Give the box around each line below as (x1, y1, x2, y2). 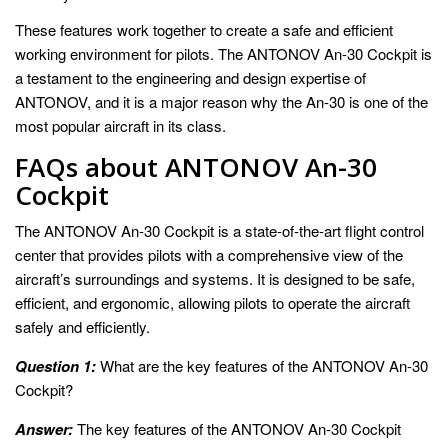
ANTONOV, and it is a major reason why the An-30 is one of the (15, 90, 428, 112)
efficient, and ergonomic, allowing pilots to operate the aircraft (15, 291, 410, 313)
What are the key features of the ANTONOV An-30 (96, 354, 428, 376)
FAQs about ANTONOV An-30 (15, 148, 377, 185)
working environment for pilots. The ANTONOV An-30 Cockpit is (15, 42, 432, 64)
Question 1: (15, 354, 96, 377)
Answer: (15, 417, 73, 440)
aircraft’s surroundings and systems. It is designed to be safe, (15, 267, 415, 289)
